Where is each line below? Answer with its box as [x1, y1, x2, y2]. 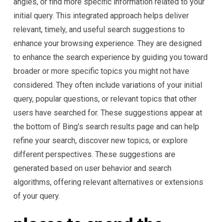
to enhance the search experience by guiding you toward [13, 53, 208, 62]
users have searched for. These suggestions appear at [13, 108, 202, 117]
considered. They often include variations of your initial [13, 80, 202, 90]
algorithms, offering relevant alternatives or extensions [13, 177, 203, 187]
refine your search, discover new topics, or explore [13, 136, 188, 145]
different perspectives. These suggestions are [13, 150, 175, 159]
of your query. [13, 191, 60, 201]
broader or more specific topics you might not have [13, 66, 189, 76]
